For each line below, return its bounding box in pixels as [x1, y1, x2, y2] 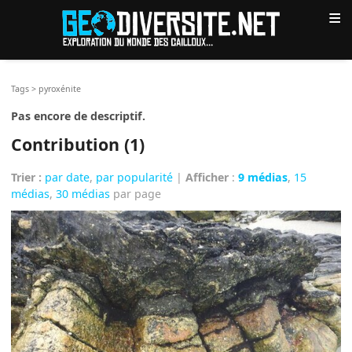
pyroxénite [38, 82, 82, 94]
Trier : [11, 170, 42, 185]
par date [45, 170, 90, 185]
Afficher [185, 170, 229, 185]
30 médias [56, 186, 111, 202]
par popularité [96, 170, 174, 185]
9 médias [238, 170, 288, 185]
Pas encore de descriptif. [11, 108, 146, 123]
